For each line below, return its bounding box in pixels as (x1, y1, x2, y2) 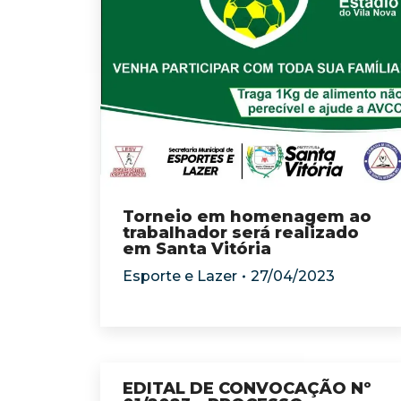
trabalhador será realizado (123, 223, 359, 243)
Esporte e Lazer (123, 268, 237, 285)
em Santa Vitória (123, 239, 271, 259)
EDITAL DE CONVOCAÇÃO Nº (123, 379, 371, 398)
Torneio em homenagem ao (123, 207, 371, 226)
